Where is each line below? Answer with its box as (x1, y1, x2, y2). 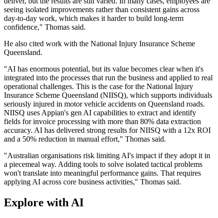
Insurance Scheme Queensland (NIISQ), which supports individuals (4, 91, 212, 100)
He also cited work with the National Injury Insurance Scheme (4, 39, 195, 48)
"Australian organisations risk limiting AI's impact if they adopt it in (4, 151, 210, 160)
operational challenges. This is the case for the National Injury (4, 82, 193, 91)
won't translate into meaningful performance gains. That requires (4, 169, 201, 178)
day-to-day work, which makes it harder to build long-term (4, 14, 183, 23)
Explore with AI (4, 196, 84, 209)
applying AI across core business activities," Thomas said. (4, 178, 181, 186)
